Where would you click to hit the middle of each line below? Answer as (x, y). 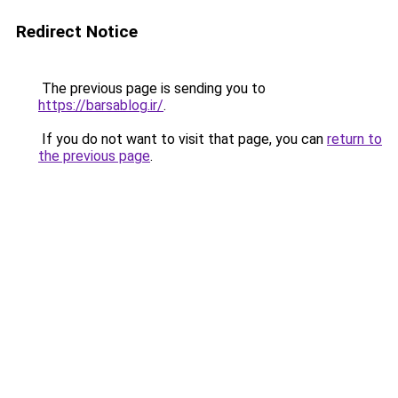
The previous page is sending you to (152, 88)
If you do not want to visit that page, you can (183, 139)
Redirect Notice (77, 32)
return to (354, 139)
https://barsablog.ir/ (101, 105)
